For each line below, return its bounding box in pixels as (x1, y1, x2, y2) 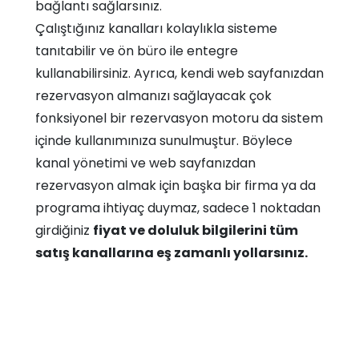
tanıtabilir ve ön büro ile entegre (35, 42, 238, 60)
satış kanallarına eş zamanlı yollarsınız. (35, 244, 308, 262)
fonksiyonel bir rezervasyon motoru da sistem (35, 109, 323, 127)
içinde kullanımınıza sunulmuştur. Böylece (35, 131, 292, 150)
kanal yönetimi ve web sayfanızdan (35, 154, 256, 172)
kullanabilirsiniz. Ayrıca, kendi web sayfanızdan (35, 64, 324, 83)
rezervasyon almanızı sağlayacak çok (35, 87, 272, 105)
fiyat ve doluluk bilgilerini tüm (93, 221, 298, 240)
